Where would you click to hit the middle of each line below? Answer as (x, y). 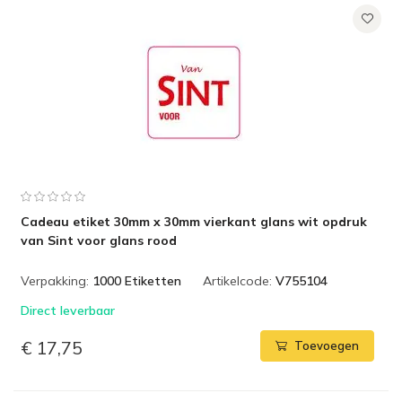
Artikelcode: (237, 281)
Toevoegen (327, 346)
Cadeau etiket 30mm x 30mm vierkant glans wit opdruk (194, 222)
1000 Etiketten (137, 281)
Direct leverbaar (68, 310)
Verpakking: (55, 281)
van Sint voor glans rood (99, 240)
